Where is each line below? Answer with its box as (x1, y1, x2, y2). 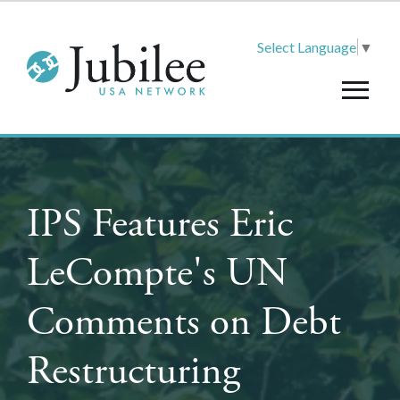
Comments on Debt (27, 296, 341, 348)
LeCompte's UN (27, 247, 287, 299)
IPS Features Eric (27, 198, 293, 250)
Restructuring (27, 346, 240, 397)
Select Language (257, 37, 356, 55)
